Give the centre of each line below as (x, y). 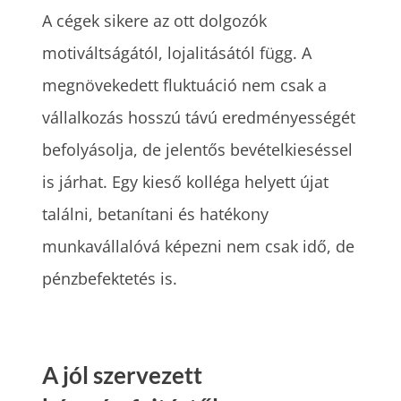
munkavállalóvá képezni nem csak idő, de (199, 246)
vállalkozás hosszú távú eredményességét (199, 117)
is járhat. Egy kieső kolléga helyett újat (186, 182)
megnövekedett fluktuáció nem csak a (185, 85)
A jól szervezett (123, 375)
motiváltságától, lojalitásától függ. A (177, 53)
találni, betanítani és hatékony (156, 214)
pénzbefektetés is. (110, 278)
